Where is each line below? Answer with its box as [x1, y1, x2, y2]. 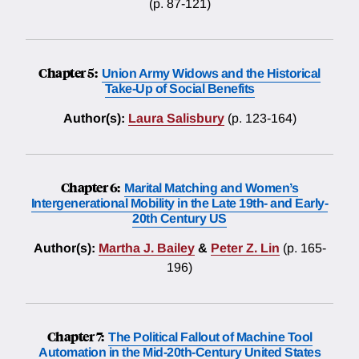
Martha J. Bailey [98, 241, 195, 256]
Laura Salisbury [127, 111, 224, 126]
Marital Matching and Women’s [124, 181, 299, 196]
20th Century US [132, 212, 227, 226]
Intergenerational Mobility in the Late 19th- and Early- [30, 196, 329, 211]
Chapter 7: [46, 327, 106, 346]
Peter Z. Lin [210, 241, 280, 256]
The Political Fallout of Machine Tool [108, 330, 313, 345]
